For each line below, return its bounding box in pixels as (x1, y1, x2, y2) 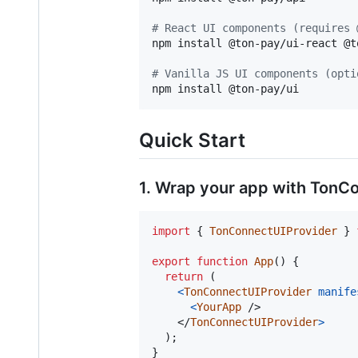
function (197, 255, 248, 268)
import (152, 225, 190, 238)
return (165, 270, 203, 284)
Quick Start (139, 128, 245, 152)
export (152, 255, 190, 268)
